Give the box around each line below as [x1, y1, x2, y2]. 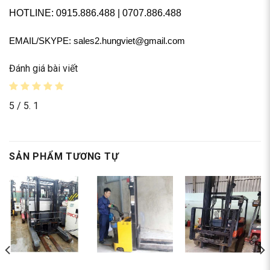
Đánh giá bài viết [9, 62, 78, 74]
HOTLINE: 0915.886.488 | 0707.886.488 [9, 7, 181, 18]
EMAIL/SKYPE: [9, 36, 74, 46]
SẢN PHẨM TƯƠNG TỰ [9, 151, 119, 163]
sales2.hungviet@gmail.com [74, 36, 185, 46]
